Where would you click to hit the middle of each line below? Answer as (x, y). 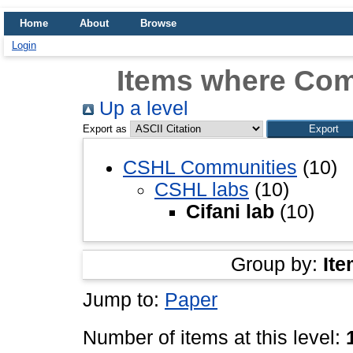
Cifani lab (230, 211)
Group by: (277, 264)
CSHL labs (202, 189)
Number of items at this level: (214, 337)
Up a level (141, 108)
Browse (158, 23)
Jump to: (124, 299)
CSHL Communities (210, 167)
